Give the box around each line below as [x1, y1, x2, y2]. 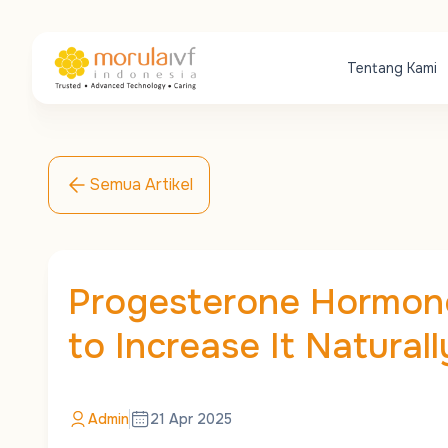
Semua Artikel [89, 174, 193, 195]
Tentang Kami [347, 59, 437, 77]
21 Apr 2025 [150, 410, 232, 428]
